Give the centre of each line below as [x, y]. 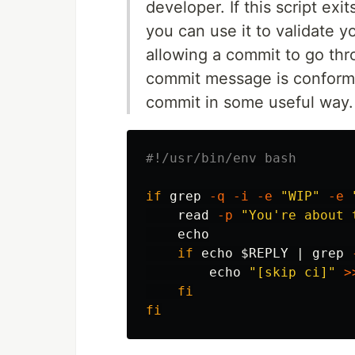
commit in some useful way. [250, 102]
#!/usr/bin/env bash [221, 158]
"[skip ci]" [292, 272]
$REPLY [265, 253]
